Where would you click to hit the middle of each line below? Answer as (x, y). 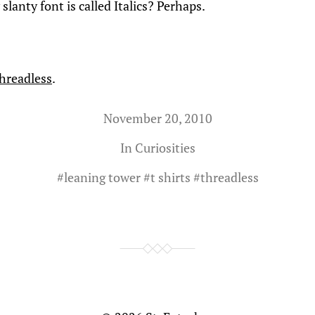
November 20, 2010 (157, 118)
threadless (229, 177)
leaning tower (102, 177)
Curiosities (165, 148)
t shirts (170, 177)
